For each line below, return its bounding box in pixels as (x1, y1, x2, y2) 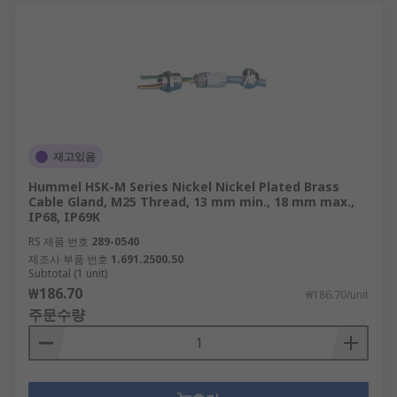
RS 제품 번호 (28, 234, 89, 249)
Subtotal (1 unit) (28, 266, 107, 281)
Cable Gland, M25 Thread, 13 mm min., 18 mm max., (28, 193, 354, 210)
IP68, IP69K (28, 208, 100, 225)
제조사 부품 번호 (28, 252, 108, 267)
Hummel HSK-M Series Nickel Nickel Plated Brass (28, 178, 339, 195)
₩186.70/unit (306, 287, 369, 302)
